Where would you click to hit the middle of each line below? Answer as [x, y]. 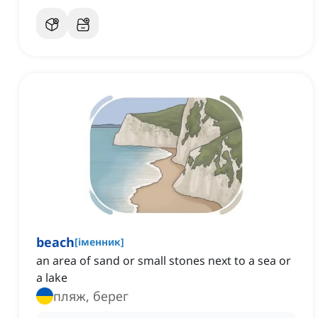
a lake [52, 278]
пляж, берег [91, 296]
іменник [99, 242]
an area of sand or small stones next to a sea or [164, 261]
